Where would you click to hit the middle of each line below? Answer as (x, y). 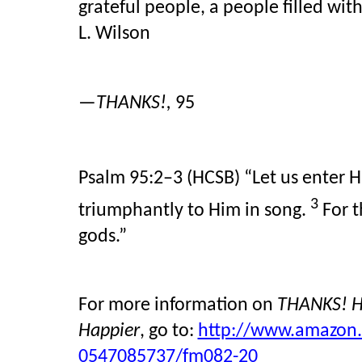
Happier (109, 332)
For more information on (177, 306)
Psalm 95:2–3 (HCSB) (159, 179)
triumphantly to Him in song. (194, 211)
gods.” (102, 237)
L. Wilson (114, 34)
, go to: (168, 332)
